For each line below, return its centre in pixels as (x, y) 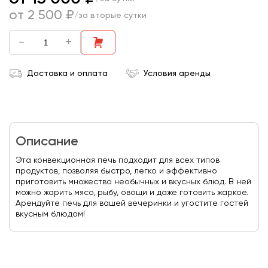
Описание (47, 142)
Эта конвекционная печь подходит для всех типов (118, 160)
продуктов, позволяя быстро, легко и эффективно (116, 171)
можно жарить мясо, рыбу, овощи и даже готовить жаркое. (132, 193)
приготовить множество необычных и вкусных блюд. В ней (133, 182)
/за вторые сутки (110, 16)
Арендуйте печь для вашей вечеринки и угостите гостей (132, 203)
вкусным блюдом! (50, 214)
